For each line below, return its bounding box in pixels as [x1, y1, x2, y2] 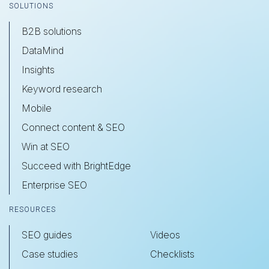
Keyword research [22, 82, 102, 95]
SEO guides [22, 228, 72, 241]
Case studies [22, 247, 78, 260]
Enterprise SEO [22, 178, 87, 191]
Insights [22, 63, 55, 76]
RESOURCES [9, 205, 56, 214]
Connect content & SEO [22, 121, 125, 133]
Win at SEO [22, 140, 70, 153]
